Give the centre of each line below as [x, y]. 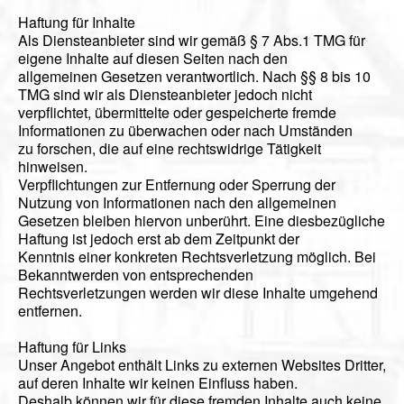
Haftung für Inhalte [77, 23]
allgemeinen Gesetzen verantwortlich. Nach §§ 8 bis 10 [194, 77]
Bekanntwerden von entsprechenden [136, 275]
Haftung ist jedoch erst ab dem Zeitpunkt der [159, 239]
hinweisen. [53, 167]
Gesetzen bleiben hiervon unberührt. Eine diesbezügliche [202, 221]
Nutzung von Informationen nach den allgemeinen [177, 203]
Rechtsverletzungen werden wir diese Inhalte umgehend [198, 293]
